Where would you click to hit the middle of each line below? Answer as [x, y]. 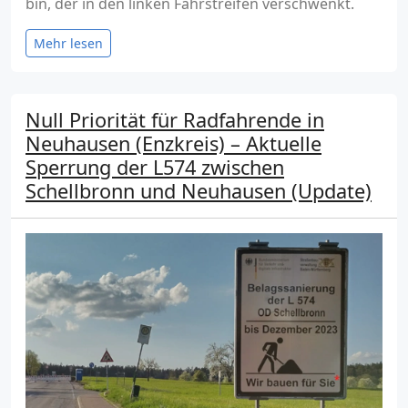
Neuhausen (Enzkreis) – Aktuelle [173, 143]
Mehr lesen [68, 43]
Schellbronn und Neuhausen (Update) [199, 190]
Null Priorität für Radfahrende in [175, 119]
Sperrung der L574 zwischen [155, 167]
